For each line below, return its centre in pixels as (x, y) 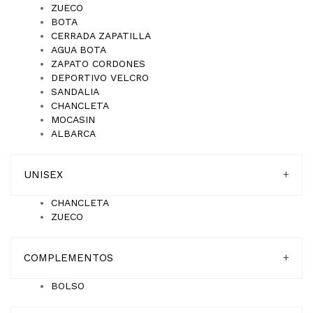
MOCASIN (73, 119)
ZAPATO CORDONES (98, 64)
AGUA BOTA (79, 50)
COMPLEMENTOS (68, 258)
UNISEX (43, 175)
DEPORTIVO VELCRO (100, 78)
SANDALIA (75, 92)
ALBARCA (73, 133)
